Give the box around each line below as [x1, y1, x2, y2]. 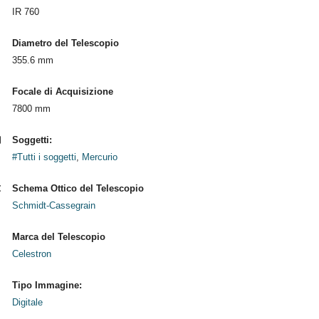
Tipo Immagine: [11, 280, 82, 291]
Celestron [11, 249, 51, 259]
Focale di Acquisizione [11, 86, 113, 97]
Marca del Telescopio [11, 231, 105, 242]
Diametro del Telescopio [11, 38, 119, 48]
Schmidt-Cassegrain [11, 200, 95, 211]
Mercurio [81, 152, 117, 162]
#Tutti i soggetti [11, 152, 76, 162]
